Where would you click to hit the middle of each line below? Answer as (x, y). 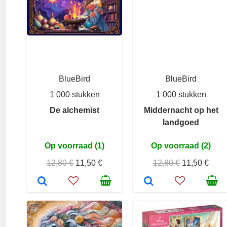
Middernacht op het (181, 110)
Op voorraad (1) (74, 146)
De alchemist (74, 110)
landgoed (181, 122)
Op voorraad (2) (181, 146)
